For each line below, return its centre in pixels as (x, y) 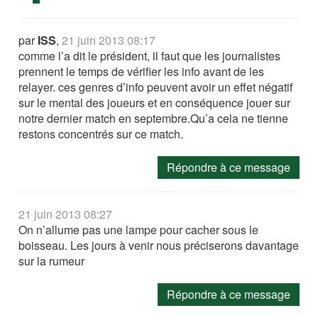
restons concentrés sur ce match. (101, 133)
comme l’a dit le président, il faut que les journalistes (150, 55)
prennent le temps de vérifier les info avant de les (142, 71)
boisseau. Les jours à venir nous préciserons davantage (159, 245)
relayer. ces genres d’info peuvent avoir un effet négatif (156, 87)
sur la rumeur (52, 261)
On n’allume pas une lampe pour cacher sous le (139, 229)
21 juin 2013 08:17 (109, 40)
